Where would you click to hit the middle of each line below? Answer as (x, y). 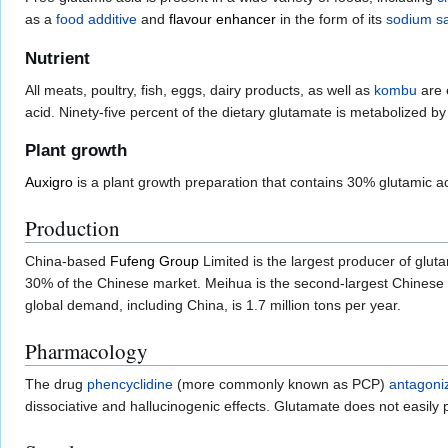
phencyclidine (130, 383)
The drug (56, 383)
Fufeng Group (154, 260)
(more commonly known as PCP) (281, 383)
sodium (409, 19)
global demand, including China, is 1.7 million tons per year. (213, 304)
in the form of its (331, 19)
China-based (67, 260)
